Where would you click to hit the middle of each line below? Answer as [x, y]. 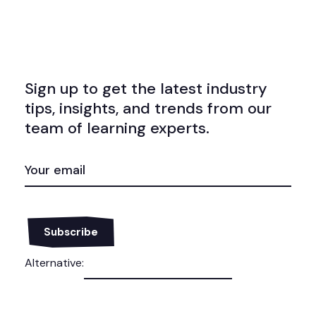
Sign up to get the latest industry [146, 88]
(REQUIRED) [54, 171]
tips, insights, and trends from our [148, 108]
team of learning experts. [117, 128]
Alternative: [54, 262]
